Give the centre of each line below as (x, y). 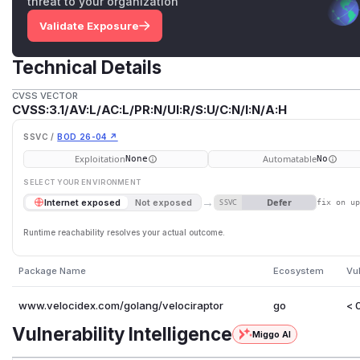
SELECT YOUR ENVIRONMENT (82, 182)
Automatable (289, 159)
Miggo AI (271, 334)
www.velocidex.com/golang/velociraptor (121, 305)
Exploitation (100, 159)
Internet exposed (82, 202)
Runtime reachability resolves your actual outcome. (125, 232)
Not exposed (164, 202)
